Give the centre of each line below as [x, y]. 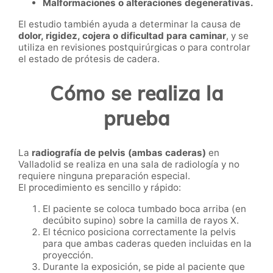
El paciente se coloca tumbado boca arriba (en [144, 209]
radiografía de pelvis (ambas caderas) [119, 153]
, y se [237, 36]
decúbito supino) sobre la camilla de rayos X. [141, 221]
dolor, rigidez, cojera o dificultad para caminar [122, 36]
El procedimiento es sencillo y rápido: [100, 188]
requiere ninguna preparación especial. [104, 176]
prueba [136, 118]
